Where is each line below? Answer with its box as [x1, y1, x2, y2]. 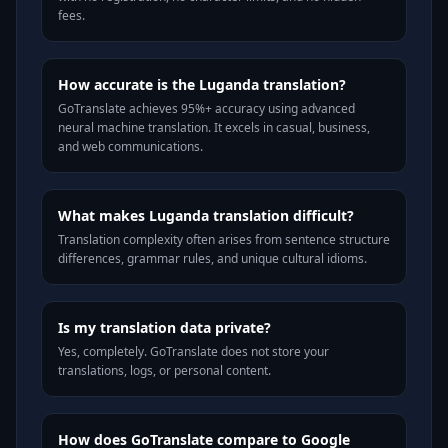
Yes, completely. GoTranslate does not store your [58, 343, 329, 360]
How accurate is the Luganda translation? [58, 75, 346, 94]
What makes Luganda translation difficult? [58, 206, 354, 225]
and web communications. [58, 138, 203, 155]
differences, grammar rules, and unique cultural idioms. [58, 250, 367, 267]
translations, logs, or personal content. [58, 362, 271, 379]
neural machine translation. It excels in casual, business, [58, 119, 370, 136]
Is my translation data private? [58, 318, 271, 337]
